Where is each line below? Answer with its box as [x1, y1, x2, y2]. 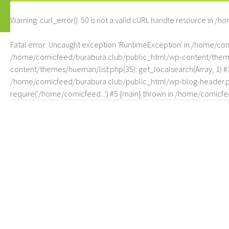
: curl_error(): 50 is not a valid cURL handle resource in [37, 15, 215, 25]
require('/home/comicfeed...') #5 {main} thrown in [10, 88, 175, 99]
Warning [10, 15, 37, 25]
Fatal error [10, 39, 45, 50]
